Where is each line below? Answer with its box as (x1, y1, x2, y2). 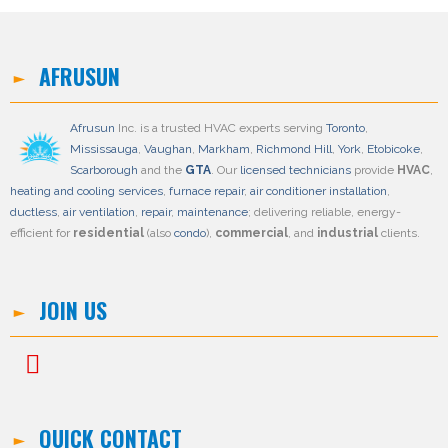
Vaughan (144, 142, 192, 157)
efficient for (10, 226, 73, 241)
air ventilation (63, 205, 135, 220)
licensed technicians (240, 163, 351, 178)
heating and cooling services (10, 184, 163, 199)
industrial (317, 226, 378, 241)
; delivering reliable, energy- (248, 205, 401, 220)
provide (351, 163, 397, 178)
